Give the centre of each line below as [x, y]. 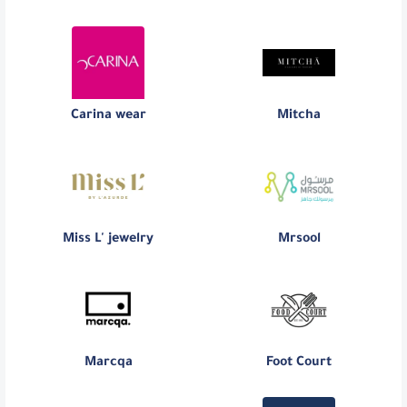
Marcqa [108, 364]
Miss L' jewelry [108, 240]
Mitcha [299, 117]
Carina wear [108, 117]
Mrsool [299, 240]
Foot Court [299, 364]
